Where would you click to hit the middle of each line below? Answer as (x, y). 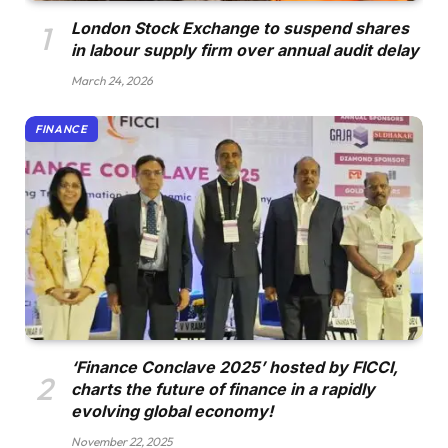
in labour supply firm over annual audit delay (245, 50)
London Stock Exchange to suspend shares (240, 28)
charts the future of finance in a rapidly (223, 389)
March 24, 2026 (112, 81)
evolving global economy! (172, 411)
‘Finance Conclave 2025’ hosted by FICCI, (234, 367)
